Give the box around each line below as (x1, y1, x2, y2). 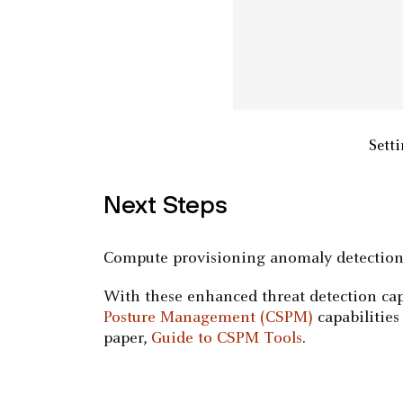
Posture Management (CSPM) (103, 309, 314, 327)
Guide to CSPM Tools (151, 330, 303, 348)
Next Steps (103, 190, 228, 219)
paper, (103, 330, 152, 348)
